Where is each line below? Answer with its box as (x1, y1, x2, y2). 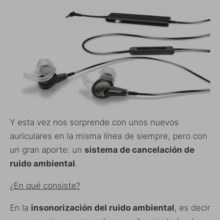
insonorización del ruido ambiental (31, 202, 174, 213)
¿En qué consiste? (10, 180, 80, 191)
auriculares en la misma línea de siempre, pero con (10, 131, 207, 141)
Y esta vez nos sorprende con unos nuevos (10, 117, 179, 127)
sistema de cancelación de (84, 144, 194, 155)
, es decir (174, 202, 210, 213)
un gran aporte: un (10, 144, 84, 155)
